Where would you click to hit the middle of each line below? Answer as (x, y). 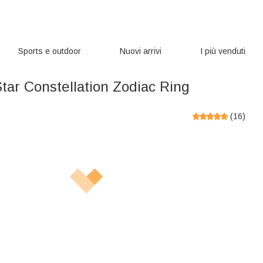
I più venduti (222, 51)
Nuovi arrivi (141, 51)
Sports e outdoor (50, 51)
